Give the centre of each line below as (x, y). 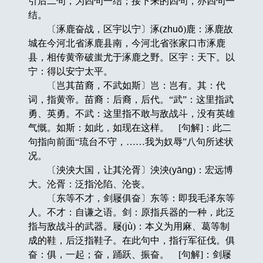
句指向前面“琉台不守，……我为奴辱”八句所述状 (131, 141)
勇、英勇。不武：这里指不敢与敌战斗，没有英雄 (131, 113)
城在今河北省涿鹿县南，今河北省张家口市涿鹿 (127, 43)
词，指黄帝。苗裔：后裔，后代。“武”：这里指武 (131, 99)
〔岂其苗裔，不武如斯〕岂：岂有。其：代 (127, 85)
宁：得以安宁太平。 (70, 71)
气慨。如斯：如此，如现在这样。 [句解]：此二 (129, 127)
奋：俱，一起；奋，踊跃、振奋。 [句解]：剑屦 (129, 254)
